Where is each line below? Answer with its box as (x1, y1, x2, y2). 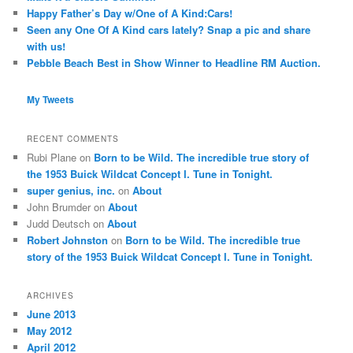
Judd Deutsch (27, 215, 91, 231)
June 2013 (27, 307, 76, 322)
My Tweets (27, 92, 75, 107)
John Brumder (27, 199, 91, 214)
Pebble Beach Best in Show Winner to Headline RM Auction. (27, 55, 321, 71)
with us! (27, 39, 66, 54)
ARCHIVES (27, 290, 75, 302)
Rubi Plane (27, 149, 77, 165)
